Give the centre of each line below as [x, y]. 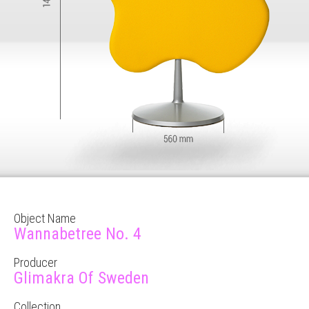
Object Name [45, 218]
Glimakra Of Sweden [81, 278]
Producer [36, 262]
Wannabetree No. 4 [78, 234]
